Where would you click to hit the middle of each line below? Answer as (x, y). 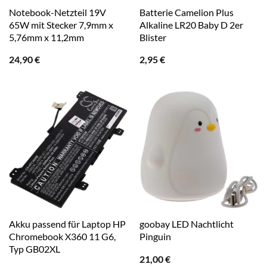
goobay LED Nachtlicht (186, 223)
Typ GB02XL (34, 249)
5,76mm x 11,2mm (46, 37)
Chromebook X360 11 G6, (62, 236)
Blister (153, 37)
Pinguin (155, 236)
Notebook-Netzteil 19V (57, 12)
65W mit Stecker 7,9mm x (61, 24)
